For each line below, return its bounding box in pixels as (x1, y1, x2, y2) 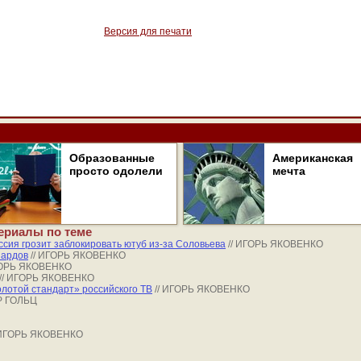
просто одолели (69, 164, 163, 177)
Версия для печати (104, 26, 192, 37)
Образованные (69, 151, 155, 164)
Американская (272, 151, 353, 164)
